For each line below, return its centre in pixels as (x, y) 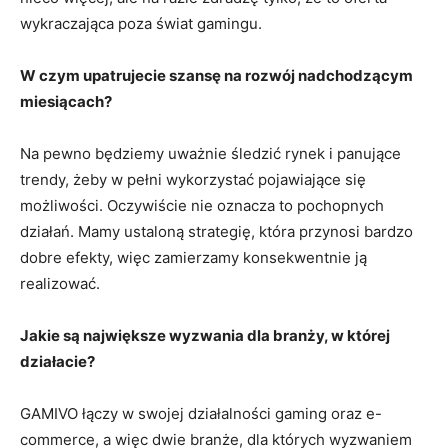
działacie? (57, 361)
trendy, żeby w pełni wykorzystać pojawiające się (193, 179)
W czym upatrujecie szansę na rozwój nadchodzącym (216, 75)
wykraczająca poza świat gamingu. (141, 23)
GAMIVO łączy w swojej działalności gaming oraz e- (201, 413)
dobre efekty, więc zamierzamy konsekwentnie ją (193, 257)
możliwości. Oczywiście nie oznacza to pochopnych (202, 205)
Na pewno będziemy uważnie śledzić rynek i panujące (210, 153)
